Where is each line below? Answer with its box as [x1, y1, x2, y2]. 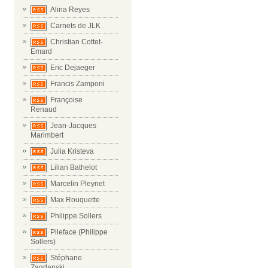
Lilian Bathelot [50, 163, 97, 172]
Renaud [31, 105, 57, 114]
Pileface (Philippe [50, 228, 108, 236]
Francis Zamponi [50, 80, 105, 88]
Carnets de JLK [50, 22, 100, 30]
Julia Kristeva [50, 147, 94, 156]
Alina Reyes [50, 5, 90, 14]
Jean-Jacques [50, 121, 96, 130]
